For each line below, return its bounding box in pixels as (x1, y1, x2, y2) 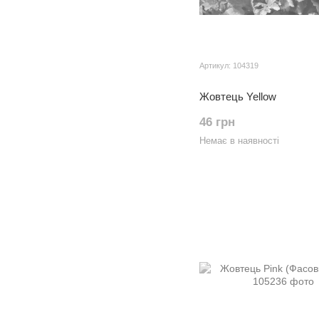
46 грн (199, 115, 235, 129)
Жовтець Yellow (199, 90, 276, 103)
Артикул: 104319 (199, 61, 258, 70)
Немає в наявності (199, 135, 279, 146)
